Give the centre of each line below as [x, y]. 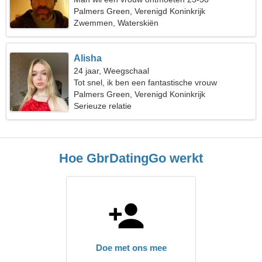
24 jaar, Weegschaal [112, 71]
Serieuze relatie [103, 106]
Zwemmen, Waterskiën [116, 23]
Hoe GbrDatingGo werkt [131, 158]
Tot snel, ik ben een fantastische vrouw [146, 82]
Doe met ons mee [131, 248]
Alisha [88, 58]
